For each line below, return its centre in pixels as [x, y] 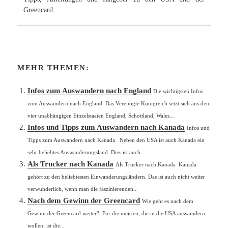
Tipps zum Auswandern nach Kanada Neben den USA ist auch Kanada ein [116, 140]
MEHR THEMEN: [53, 67]
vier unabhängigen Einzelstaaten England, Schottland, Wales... [101, 115]
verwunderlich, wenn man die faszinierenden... [83, 189]
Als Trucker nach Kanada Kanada [156, 164]
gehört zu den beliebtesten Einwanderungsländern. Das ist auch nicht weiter [117, 176]
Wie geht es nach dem [168, 201]
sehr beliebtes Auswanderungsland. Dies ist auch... [87, 152]
